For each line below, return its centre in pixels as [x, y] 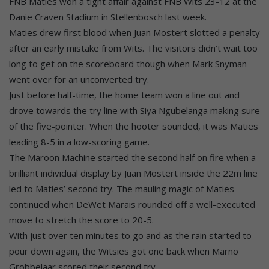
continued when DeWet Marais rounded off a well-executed [132, 204]
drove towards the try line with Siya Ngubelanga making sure [134, 111]
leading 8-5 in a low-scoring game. [79, 142]
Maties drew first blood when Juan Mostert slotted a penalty [134, 33]
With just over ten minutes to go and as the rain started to [130, 236]
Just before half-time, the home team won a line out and [124, 95]
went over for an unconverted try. [79, 80]
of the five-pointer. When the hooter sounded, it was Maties [134, 126]
